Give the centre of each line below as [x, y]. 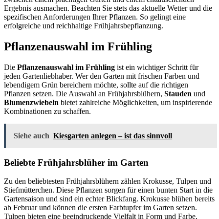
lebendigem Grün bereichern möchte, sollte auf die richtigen [96, 85]
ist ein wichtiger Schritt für [157, 67]
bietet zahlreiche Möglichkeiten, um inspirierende [135, 102]
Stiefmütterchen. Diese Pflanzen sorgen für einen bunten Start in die [108, 190]
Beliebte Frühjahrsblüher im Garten [76, 162]
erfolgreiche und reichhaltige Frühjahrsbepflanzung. [84, 25]
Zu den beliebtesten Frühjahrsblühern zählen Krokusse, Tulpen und [108, 181]
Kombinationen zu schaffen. [47, 111]
